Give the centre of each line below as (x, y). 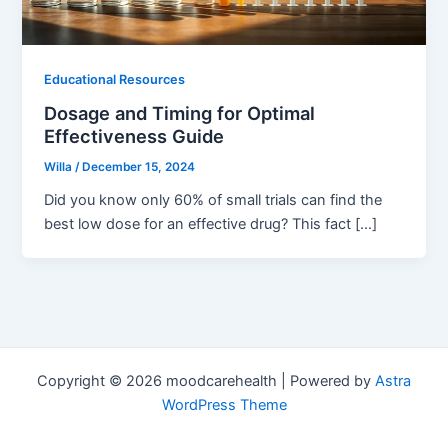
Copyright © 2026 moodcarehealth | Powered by (206, 381)
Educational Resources (115, 79)
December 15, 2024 (139, 167)
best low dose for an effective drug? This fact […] (211, 224)
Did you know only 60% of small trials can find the (213, 200)
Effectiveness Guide (134, 136)
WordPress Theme (224, 405)
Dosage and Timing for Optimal (180, 113)
